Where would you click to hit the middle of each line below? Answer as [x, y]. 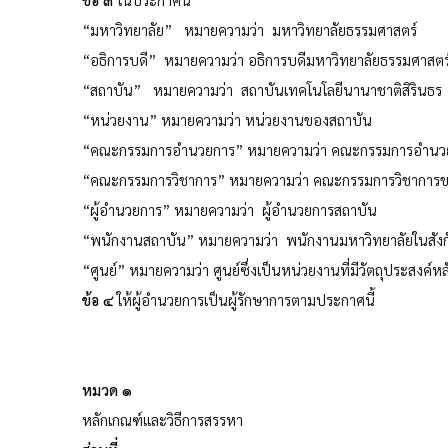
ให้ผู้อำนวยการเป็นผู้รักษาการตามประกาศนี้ [246, 299]
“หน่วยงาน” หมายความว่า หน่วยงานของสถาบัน [227, 119]
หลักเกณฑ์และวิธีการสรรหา [162, 419]
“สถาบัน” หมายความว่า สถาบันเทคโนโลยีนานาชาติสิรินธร [262, 89]
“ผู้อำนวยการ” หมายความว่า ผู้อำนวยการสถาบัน [229, 209]
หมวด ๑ [107, 389]
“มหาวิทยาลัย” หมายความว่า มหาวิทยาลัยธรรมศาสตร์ [249, 29]
